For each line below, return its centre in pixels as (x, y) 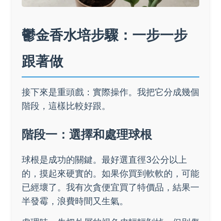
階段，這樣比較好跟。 (66, 106)
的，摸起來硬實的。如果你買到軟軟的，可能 (110, 173)
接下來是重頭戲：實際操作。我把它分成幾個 (110, 92)
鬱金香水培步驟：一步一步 (105, 35)
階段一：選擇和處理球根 (87, 134)
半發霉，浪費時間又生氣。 (75, 201)
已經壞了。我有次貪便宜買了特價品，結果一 (110, 187)
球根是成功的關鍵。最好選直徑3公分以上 (104, 159)
